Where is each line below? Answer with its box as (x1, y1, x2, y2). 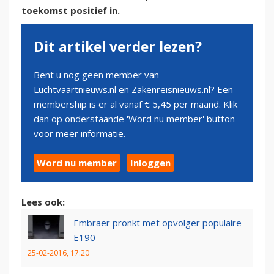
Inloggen (130, 157, 171, 169)
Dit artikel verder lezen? (34, 37, 202, 57)
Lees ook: (21, 196, 65, 209)
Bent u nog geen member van (34, 68, 159, 81)
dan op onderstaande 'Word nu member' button (34, 113, 235, 125)
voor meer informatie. (34, 127, 125, 140)
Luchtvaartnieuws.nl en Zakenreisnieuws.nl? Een (34, 83, 233, 96)
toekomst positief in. (21, 4, 120, 17)
